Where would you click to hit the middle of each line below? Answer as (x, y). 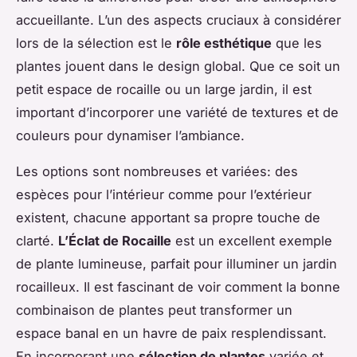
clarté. (37, 240)
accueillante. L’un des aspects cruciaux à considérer (178, 20)
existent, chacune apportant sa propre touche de (168, 217)
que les (297, 43)
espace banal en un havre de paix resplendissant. (171, 333)
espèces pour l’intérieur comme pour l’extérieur (164, 194)
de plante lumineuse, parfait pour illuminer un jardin (177, 263)
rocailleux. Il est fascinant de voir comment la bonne (178, 286)
